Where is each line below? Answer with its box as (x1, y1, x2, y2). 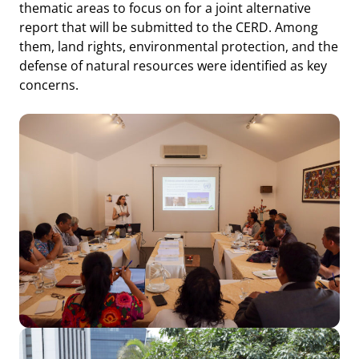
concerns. (18, 75, 79, 94)
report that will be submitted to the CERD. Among (18, 18, 318, 36)
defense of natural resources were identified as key (18, 56, 327, 75)
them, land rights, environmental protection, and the (18, 37, 338, 55)
